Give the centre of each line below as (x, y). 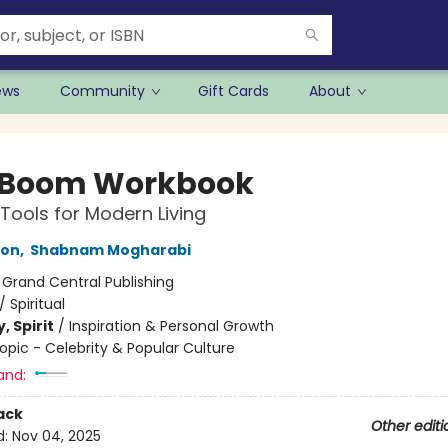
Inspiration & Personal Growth (171, 326)
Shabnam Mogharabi (110, 250)
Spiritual (37, 304)
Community (102, 91)
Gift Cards (233, 91)
